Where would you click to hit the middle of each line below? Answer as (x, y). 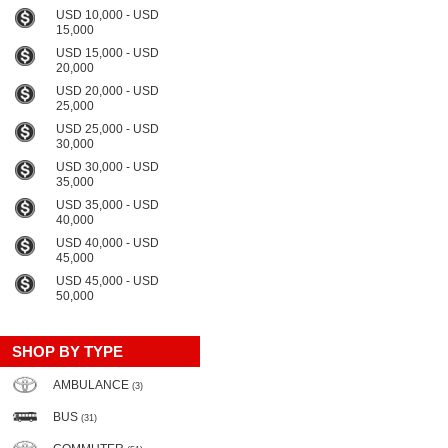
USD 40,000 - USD (107, 243)
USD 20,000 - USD (107, 91)
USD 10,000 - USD (107, 15)
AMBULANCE (92, 385)
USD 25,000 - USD (107, 129)
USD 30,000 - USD (107, 167)
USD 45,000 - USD (107, 281)
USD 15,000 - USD (107, 53)
